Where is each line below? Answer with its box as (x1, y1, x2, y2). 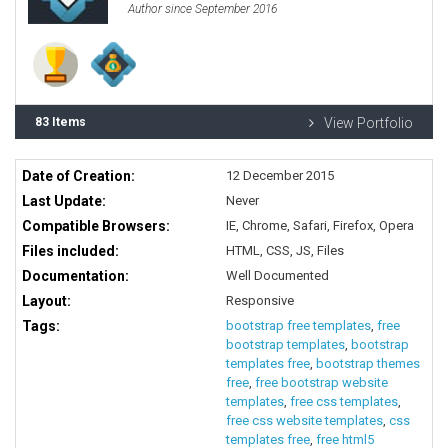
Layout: (22, 292, 71, 309)
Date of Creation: (22, 167, 135, 184)
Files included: (22, 242, 119, 259)
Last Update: (22, 192, 106, 209)
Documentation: (22, 267, 129, 284)
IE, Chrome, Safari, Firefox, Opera (226, 217, 414, 233)
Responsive (226, 292, 294, 308)
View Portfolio (324, 114, 413, 131)
